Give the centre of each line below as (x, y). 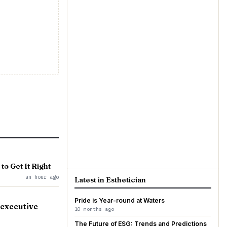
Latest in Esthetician (110, 180)
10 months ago (94, 209)
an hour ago (42, 177)
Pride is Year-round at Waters (120, 200)
